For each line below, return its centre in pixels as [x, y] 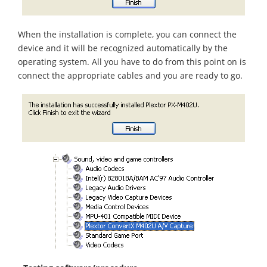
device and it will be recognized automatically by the [123, 48]
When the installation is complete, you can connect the [127, 34]
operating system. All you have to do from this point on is [132, 61]
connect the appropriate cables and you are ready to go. [130, 75]
